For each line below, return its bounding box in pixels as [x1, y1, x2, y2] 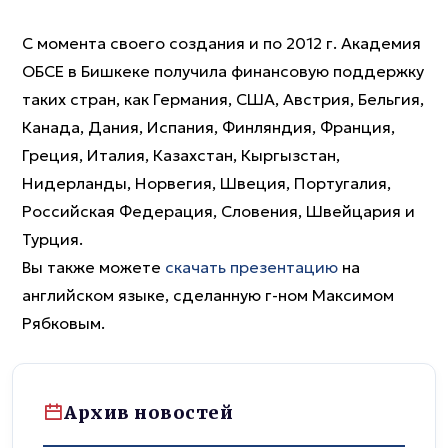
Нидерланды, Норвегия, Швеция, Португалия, [22, 173, 391, 193]
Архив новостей [64, 400, 233, 424]
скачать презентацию [165, 257, 338, 277]
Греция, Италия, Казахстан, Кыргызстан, [22, 145, 340, 165]
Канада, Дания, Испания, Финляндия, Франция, [22, 117, 395, 137]
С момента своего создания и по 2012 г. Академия [22, 33, 421, 53]
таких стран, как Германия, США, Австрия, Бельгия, [22, 89, 424, 109]
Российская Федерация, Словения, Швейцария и [22, 201, 415, 221]
